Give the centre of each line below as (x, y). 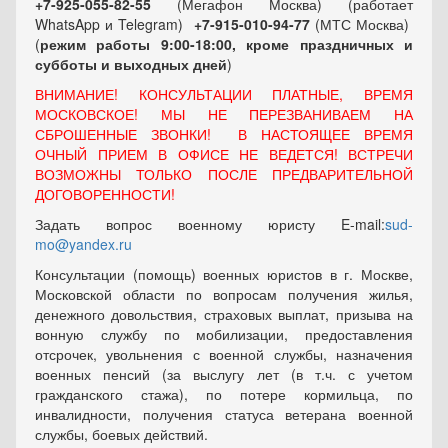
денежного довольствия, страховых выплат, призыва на (224, 314)
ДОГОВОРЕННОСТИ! (105, 194)
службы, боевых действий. (125, 434)
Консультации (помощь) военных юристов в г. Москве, (224, 274)
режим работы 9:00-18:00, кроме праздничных (222, 44)
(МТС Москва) (364, 24)
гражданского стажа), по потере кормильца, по (224, 394)
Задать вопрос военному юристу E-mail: (210, 224)
